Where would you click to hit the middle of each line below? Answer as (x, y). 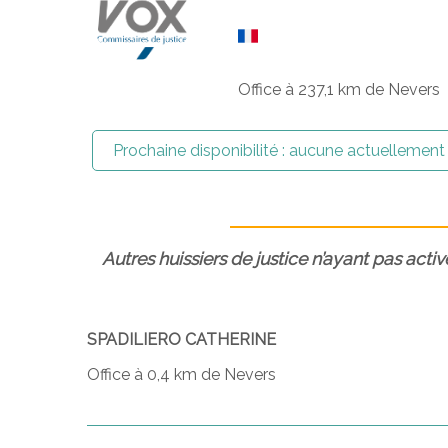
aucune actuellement (366, 150)
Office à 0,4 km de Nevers (181, 374)
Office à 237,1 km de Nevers (339, 90)
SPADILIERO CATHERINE (181, 339)
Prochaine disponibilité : (200, 150)
